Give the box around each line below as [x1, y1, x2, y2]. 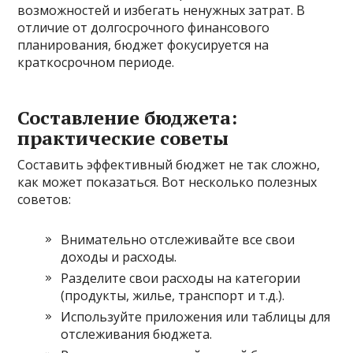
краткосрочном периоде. [17, 54, 175, 72]
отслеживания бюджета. [61, 325, 213, 344]
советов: [17, 191, 72, 209]
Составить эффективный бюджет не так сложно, [17, 156, 321, 174]
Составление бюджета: [17, 105, 238, 131]
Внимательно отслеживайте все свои [61, 231, 295, 249]
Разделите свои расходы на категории [61, 269, 301, 288]
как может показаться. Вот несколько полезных [17, 173, 318, 191]
